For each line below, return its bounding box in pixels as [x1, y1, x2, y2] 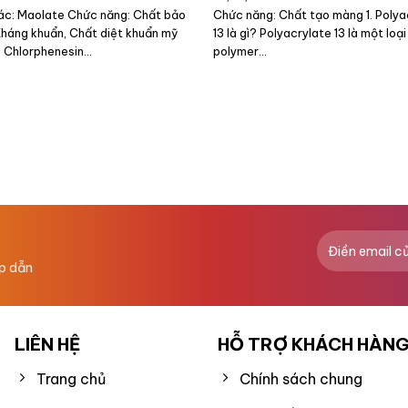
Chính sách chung [239, 370, 362, 389]
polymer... [212, 44, 267, 59]
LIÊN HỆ [14, 332, 80, 355]
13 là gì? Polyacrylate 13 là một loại [212, 25, 406, 41]
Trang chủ [36, 370, 106, 389]
